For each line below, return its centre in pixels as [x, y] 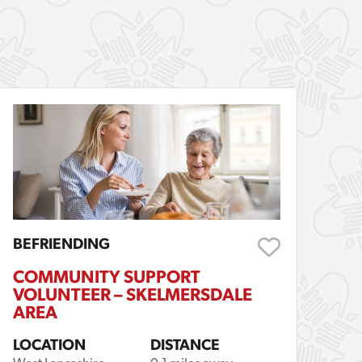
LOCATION [50, 345]
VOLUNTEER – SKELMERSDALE [133, 295]
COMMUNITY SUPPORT [107, 277]
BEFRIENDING [62, 244]
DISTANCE [185, 345]
